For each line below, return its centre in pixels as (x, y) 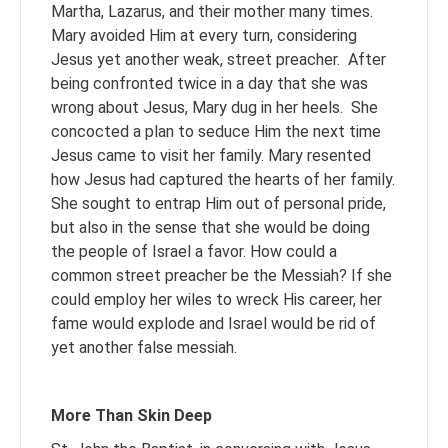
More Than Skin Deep (131, 415)
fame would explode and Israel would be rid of (213, 323)
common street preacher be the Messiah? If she (221, 275)
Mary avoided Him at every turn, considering (204, 35)
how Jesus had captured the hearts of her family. (223, 179)
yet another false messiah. (146, 347)
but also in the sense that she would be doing (210, 227)
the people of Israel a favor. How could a (194, 251)
